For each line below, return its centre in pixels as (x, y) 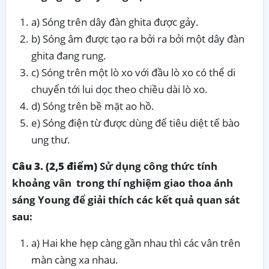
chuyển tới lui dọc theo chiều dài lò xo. (119, 89)
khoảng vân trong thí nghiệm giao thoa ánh (122, 183)
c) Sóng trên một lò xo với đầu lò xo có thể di (133, 72)
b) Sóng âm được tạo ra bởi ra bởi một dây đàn (138, 38)
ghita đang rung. (69, 55)
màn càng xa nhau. (75, 259)
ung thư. (51, 139)
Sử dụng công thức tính (159, 166)
